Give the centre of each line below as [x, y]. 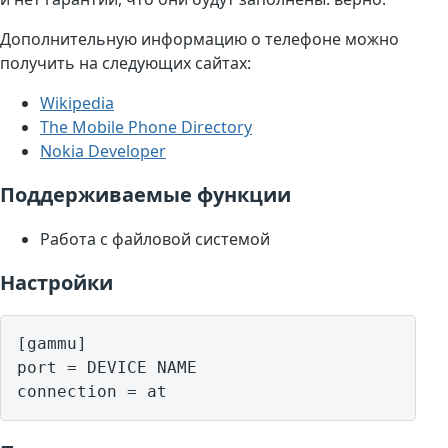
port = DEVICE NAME [107, 368]
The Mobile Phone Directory [146, 127]
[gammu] [52, 344]
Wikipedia [77, 103]
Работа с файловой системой [155, 239]
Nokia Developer [103, 151]
